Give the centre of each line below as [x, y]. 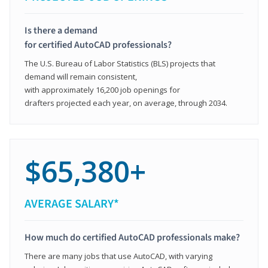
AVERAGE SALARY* [72, 204]
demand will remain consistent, [81, 76]
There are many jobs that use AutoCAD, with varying [118, 256]
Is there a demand [61, 30]
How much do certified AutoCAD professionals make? [132, 237]
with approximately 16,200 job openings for [102, 89]
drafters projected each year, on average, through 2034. [126, 103]
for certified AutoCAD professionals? [98, 45]
